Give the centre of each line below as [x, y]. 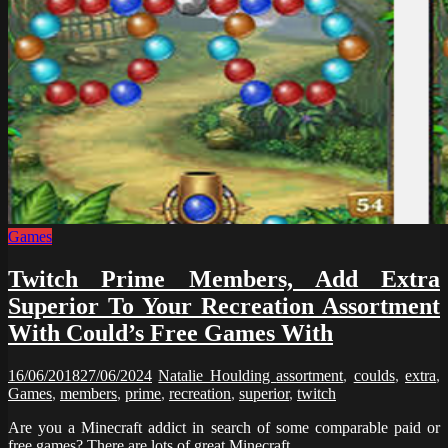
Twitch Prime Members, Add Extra [224, 279]
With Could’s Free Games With [170, 333]
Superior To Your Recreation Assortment [224, 306]
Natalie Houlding [217, 376]
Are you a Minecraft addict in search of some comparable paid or [224, 428]
